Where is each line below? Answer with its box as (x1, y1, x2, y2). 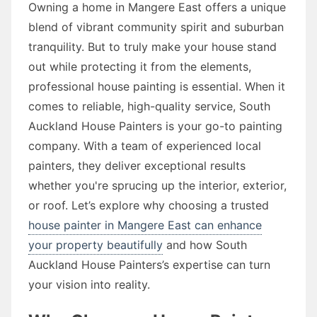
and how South (163, 237, 247, 252)
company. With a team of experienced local (28, 138, 261, 153)
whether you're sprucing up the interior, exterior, (28, 178, 287, 192)
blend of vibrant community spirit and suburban (28, 19, 284, 34)
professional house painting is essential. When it (28, 79, 285, 93)
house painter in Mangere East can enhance (28, 217, 262, 232)
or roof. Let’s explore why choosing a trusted (28, 197, 269, 212)
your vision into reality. (28, 277, 150, 292)
